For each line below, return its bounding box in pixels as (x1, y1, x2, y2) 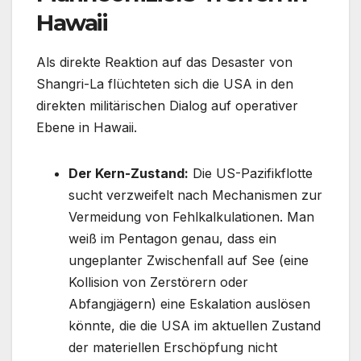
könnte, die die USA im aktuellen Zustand (68, 317, 321, 334)
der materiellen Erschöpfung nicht (68, 338, 277, 355)
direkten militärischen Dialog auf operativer (36, 97, 298, 114)
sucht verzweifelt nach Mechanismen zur (68, 186, 322, 203)
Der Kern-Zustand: (68, 164, 189, 181)
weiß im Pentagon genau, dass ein (68, 230, 276, 247)
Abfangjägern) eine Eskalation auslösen (68, 295, 310, 312)
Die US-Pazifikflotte (189, 164, 313, 181)
